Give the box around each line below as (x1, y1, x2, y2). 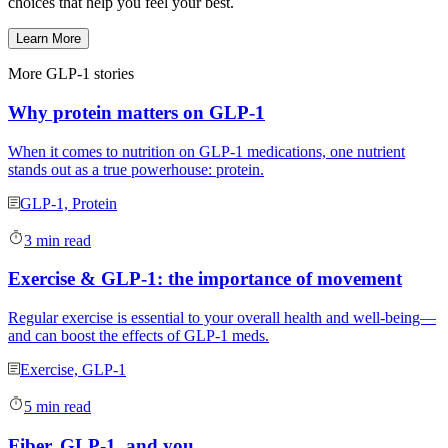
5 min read (24, 398, 91, 416)
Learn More (16, 31, 81, 47)
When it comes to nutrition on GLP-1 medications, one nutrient (8, 142, 405, 160)
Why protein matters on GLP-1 (8, 101, 265, 123)
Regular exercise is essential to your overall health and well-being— (8, 309, 436, 327)
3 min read (24, 231, 91, 249)
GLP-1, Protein (20, 194, 117, 212)
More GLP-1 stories (8, 65, 134, 83)
